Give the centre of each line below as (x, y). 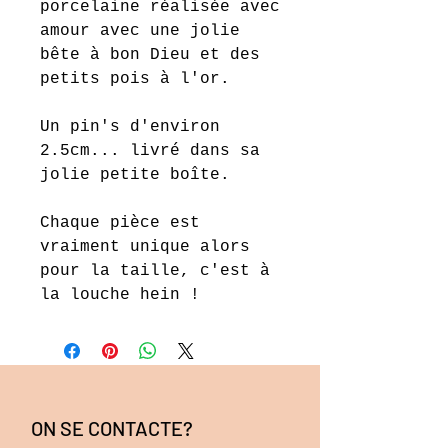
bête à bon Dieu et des (150, 55)
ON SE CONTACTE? (114, 428)
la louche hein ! (125, 295)
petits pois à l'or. (140, 79)
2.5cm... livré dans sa (150, 151)
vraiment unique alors (145, 247)
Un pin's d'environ (130, 127)
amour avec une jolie (140, 31)
